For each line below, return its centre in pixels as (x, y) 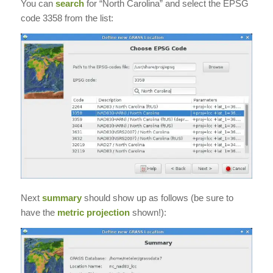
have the (39, 212)
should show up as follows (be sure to (157, 197)
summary (62, 197)
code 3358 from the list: (67, 18)
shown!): (148, 212)
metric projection (93, 212)
